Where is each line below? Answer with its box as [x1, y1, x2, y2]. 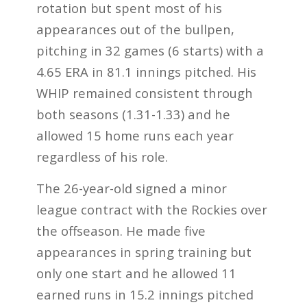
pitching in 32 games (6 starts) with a [36, 41, 264, 59]
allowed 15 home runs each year [36, 126, 234, 144]
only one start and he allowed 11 [36, 265, 236, 282]
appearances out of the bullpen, [36, 20, 234, 38]
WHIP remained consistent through [36, 84, 253, 101]
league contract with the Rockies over [36, 201, 267, 219]
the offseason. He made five [36, 222, 206, 240]
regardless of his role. [36, 147, 168, 165]
